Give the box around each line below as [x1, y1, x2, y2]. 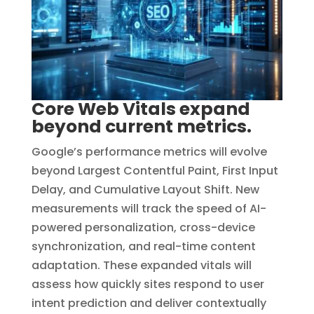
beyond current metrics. [31, 114, 252, 139]
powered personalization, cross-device [31, 219, 255, 235]
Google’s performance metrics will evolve [31, 143, 267, 160]
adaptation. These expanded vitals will [31, 257, 252, 273]
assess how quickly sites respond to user [31, 275, 264, 292]
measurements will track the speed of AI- [31, 200, 266, 217]
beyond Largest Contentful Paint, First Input [31, 162, 278, 179]
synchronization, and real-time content [31, 238, 256, 254]
